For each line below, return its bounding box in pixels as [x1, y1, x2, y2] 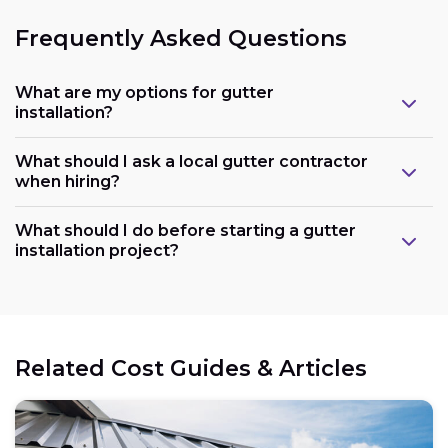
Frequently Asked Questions [15, 24, 347, 52]
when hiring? [15, 172, 120, 192]
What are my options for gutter [15, 83, 274, 103]
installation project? [15, 241, 179, 261]
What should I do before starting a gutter [15, 221, 356, 241]
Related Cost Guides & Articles [15, 355, 367, 383]
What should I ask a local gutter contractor [15, 152, 368, 172]
